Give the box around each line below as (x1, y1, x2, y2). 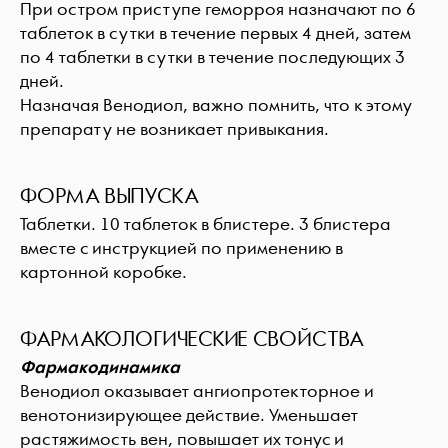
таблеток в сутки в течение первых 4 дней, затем (20, 23, 411, 44)
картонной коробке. (20, 262, 187, 283)
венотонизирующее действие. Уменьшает (20, 405, 358, 426)
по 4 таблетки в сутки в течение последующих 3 (20, 47, 405, 68)
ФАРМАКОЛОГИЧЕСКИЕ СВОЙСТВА (20, 327, 363, 352)
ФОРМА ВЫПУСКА (20, 184, 198, 209)
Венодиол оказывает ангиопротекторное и (20, 381, 374, 402)
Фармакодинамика (20, 357, 180, 378)
